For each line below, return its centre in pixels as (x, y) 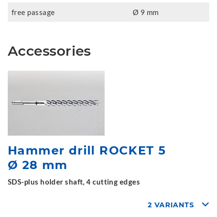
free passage (33, 12)
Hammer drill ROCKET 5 (87, 150)
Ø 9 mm (146, 12)
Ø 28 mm (38, 165)
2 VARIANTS (171, 205)
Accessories (49, 51)
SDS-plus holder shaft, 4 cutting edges (74, 181)
